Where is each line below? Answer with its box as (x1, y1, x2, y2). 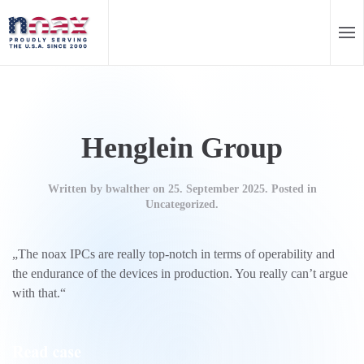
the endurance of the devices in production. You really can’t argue (12, 266, 348, 280)
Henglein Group (81, 132, 283, 164)
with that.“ (12, 286, 66, 300)
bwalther (105, 183, 149, 195)
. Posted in (264, 183, 317, 195)
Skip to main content (28, 31, 134, 45)
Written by (47, 183, 106, 195)
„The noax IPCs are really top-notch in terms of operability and (12, 247, 335, 261)
